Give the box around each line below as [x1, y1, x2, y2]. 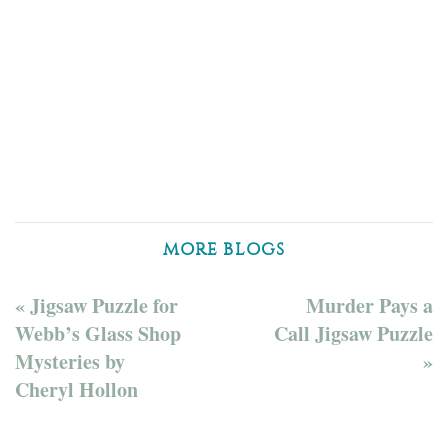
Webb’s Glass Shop [15, 318, 181, 348]
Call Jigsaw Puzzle [274, 318, 433, 348]
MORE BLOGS [162, 238, 286, 259]
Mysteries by [15, 346, 125, 376]
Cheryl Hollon [15, 374, 138, 404]
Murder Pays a [306, 290, 433, 320]
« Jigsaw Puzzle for [15, 290, 178, 320]
